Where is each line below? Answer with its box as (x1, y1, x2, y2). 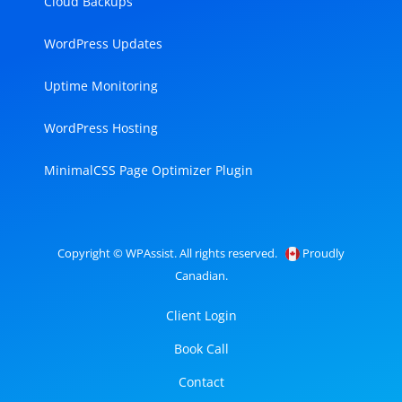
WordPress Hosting (44, 118, 158, 136)
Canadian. (174, 267, 228, 284)
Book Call (173, 339, 229, 357)
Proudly (300, 244, 345, 261)
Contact (178, 372, 224, 390)
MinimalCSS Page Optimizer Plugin (44, 161, 253, 179)
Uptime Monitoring (44, 76, 158, 94)
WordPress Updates (44, 34, 162, 52)
